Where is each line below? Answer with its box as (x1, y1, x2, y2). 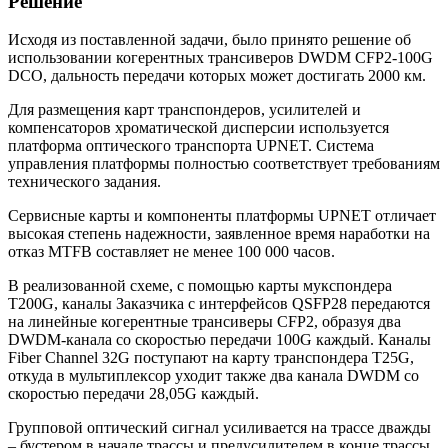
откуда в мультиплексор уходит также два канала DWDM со (8, 367, 419, 385)
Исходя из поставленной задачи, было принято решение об (8, 31, 411, 49)
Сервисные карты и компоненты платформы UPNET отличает (8, 207, 436, 225)
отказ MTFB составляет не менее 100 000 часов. (8, 243, 335, 261)
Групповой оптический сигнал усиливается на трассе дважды (8, 419, 431, 437)
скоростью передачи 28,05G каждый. (8, 385, 259, 403)
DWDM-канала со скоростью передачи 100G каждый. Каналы (8, 331, 431, 349)
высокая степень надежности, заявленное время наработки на (8, 225, 430, 243)
